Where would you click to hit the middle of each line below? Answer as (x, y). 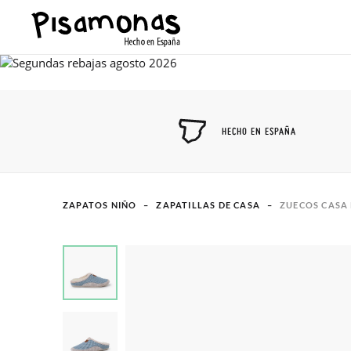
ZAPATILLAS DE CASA (208, 205)
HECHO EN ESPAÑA (259, 131)
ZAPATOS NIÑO (100, 205)
